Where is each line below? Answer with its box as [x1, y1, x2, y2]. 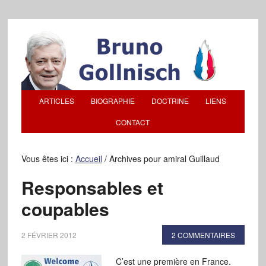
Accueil [75, 153, 102, 164]
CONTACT [116, 117, 150, 127]
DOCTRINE [151, 96, 189, 106]
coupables [21, 196, 109, 221]
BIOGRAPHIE [91, 96, 135, 106]
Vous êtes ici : [21, 153, 75, 164]
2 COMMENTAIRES [172, 230, 236, 240]
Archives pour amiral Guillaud [106, 153, 220, 164]
